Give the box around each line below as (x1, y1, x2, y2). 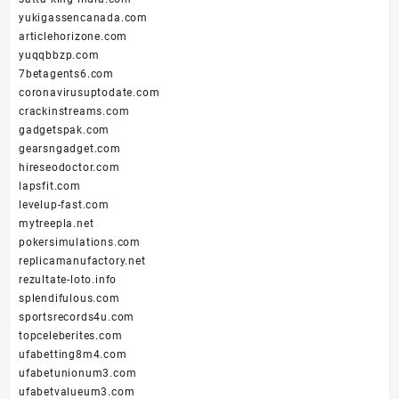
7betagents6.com (19, 68, 114, 81)
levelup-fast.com (19, 199, 110, 212)
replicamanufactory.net (19, 255, 146, 268)
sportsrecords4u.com (19, 311, 135, 324)
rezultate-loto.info (19, 273, 118, 287)
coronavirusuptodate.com (19, 86, 160, 100)
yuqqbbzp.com (19, 49, 100, 62)
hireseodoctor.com (19, 161, 120, 175)
